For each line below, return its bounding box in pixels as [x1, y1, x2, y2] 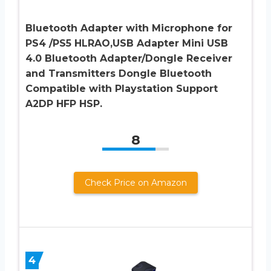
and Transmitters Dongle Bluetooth [25, 67, 212, 79]
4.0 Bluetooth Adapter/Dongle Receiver [25, 52, 232, 64]
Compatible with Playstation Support [25, 82, 218, 94]
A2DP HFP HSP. [25, 97, 102, 109]
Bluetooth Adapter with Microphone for [25, 22, 232, 34]
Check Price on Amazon [84, 177, 187, 188]
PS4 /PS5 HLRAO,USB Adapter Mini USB [25, 37, 228, 49]
